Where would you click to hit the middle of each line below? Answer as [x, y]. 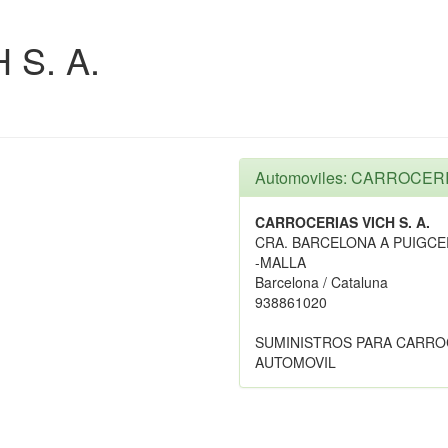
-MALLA [280, 262]
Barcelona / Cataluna [321, 282]
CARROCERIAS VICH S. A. [342, 222]
